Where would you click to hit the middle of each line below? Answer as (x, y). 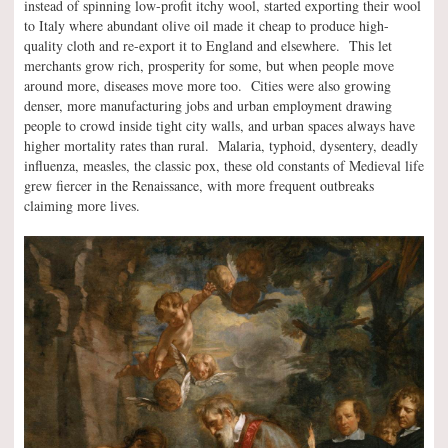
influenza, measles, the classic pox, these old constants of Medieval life (224, 165)
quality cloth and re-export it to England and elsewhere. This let (208, 45)
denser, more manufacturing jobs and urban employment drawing (208, 105)
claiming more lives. (82, 205)
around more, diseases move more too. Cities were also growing (207, 85)
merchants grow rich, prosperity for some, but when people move (209, 65)
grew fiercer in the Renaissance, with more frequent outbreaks (199, 185)
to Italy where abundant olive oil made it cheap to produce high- (206, 25)
